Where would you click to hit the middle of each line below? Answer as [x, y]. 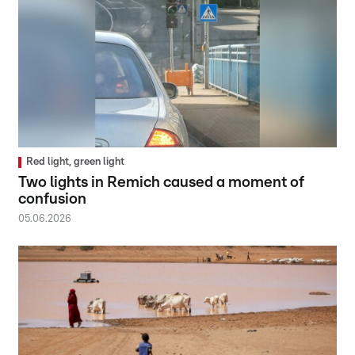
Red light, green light [76, 162]
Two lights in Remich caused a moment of [162, 183]
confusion [53, 200]
